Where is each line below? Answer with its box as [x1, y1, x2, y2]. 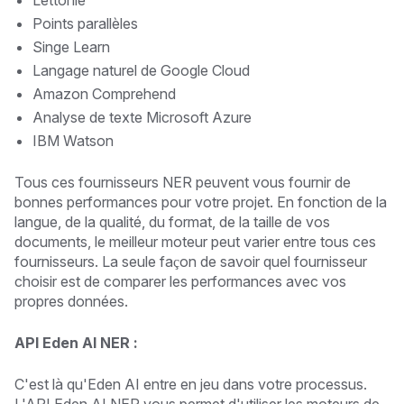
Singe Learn [32, 38, 110, 57]
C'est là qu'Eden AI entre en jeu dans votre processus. [14, 375, 367, 394]
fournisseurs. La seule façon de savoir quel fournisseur [14, 252, 367, 271]
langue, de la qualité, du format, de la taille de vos [14, 213, 330, 232]
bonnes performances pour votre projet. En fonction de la [14, 193, 387, 212]
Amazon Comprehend [32, 85, 176, 104]
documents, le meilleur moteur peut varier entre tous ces [14, 233, 376, 252]
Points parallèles [32, 14, 138, 33]
